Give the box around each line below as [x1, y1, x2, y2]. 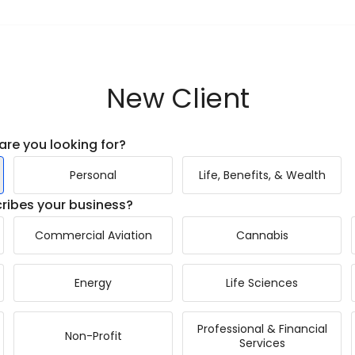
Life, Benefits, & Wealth [198, 167, 326, 183]
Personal [70, 167, 116, 183]
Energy [74, 275, 112, 291]
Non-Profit [64, 328, 122, 344]
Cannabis [235, 227, 288, 243]
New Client [105, 79, 250, 117]
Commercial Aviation [34, 227, 152, 243]
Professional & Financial [197, 321, 327, 337]
